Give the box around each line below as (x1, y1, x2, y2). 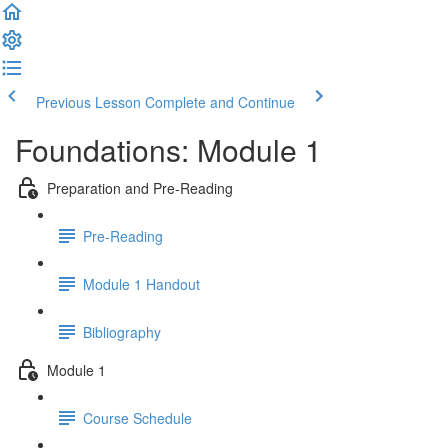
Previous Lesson (36, 92, 141, 112)
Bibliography (83, 321, 161, 342)
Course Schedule (83, 407, 192, 428)
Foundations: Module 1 (15, 128, 322, 171)
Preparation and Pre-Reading (47, 177, 233, 198)
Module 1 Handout (83, 273, 200, 294)
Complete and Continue (145, 92, 295, 112)
